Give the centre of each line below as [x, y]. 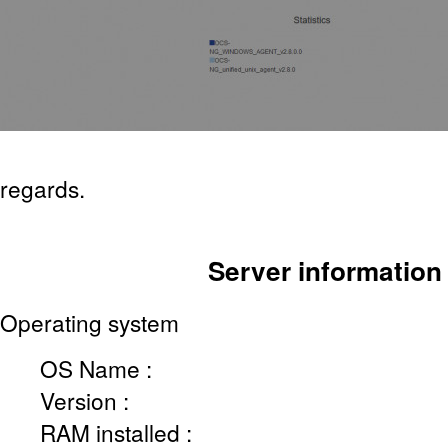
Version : [84, 399]
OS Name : [96, 367]
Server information [325, 271]
